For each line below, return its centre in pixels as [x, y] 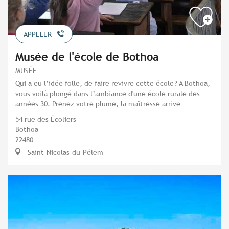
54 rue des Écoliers [46, 119]
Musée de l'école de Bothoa [87, 57]
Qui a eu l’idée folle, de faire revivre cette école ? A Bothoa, [113, 83]
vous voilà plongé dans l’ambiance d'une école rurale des [108, 94]
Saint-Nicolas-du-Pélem [64, 152]
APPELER [38, 35]
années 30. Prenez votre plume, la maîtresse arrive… [100, 104]
